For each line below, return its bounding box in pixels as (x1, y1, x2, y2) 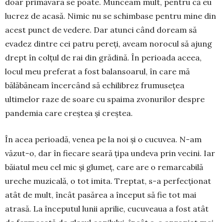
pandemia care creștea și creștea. (5, 108, 133, 118)
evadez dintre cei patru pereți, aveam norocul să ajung (5, 38, 212, 49)
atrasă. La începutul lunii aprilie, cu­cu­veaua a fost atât (5, 203, 209, 214)
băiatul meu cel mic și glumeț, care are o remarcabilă (5, 162, 203, 172)
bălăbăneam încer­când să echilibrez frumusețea (5, 80, 184, 90)
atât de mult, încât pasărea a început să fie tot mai (5, 189, 196, 200)
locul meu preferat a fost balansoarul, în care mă (5, 66, 190, 76)
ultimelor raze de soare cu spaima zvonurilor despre (5, 94, 205, 104)
